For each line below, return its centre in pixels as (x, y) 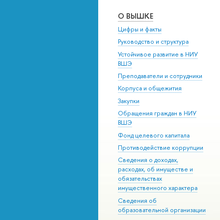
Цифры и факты (140, 29)
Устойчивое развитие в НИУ (158, 54)
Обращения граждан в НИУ (157, 113)
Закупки (129, 101)
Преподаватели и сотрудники (160, 76)
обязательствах (140, 179)
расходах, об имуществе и (155, 169)
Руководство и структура (153, 42)
